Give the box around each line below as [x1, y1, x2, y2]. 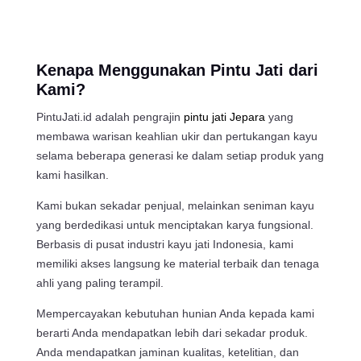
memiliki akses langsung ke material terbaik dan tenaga [35, 256, 319, 270]
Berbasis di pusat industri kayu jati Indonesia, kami [35, 237, 293, 251]
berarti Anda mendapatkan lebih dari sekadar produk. [35, 326, 308, 339]
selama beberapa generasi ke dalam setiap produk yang [35, 148, 324, 162]
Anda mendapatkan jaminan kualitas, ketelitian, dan [35, 345, 299, 359]
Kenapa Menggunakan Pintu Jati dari [35, 60, 318, 79]
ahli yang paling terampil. [35, 276, 164, 289]
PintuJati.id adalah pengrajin [35, 110, 184, 123]
